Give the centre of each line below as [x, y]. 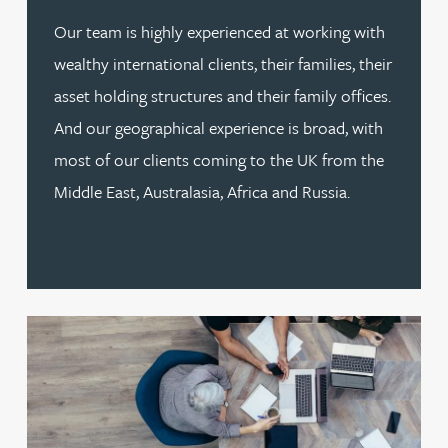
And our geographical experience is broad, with [218, 128]
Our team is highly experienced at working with [219, 32]
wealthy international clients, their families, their [223, 64]
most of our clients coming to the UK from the [219, 160]
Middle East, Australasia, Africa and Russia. [202, 192]
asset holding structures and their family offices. [222, 96]
